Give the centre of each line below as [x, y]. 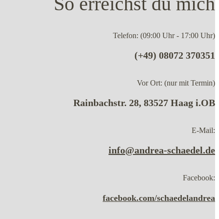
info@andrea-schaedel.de [162, 150]
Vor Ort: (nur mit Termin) [176, 83]
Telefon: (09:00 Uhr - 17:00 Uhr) [164, 35]
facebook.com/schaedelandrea [159, 198]
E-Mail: [203, 130]
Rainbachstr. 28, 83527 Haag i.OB [144, 102]
